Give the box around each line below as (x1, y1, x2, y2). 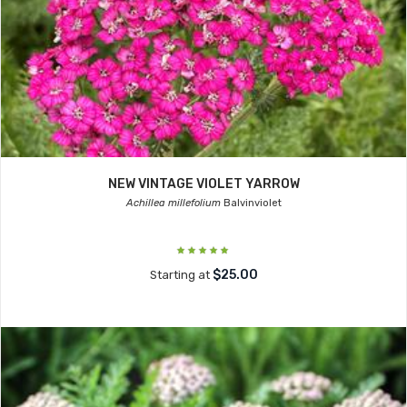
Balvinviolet (220, 197, 282, 209)
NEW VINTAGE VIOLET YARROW (107, 176, 300, 192)
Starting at (149, 268, 213, 282)
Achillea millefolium (125, 197, 221, 209)
